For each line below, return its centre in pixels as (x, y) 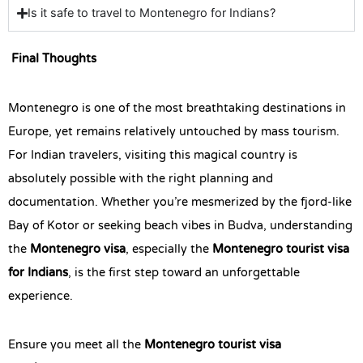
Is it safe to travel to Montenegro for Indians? (152, 13)
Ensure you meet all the (76, 346)
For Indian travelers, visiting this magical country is (153, 155)
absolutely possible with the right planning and (141, 179)
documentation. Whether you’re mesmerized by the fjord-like (180, 202)
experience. (41, 296)
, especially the (169, 249)
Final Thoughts (52, 60)
